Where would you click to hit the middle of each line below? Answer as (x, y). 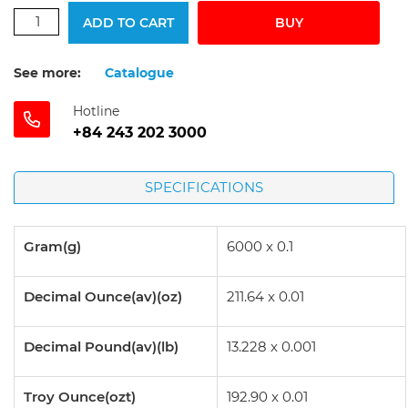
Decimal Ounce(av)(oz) (103, 296)
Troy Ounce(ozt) (80, 397)
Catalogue (139, 73)
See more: (47, 73)
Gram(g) (52, 246)
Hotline (96, 111)
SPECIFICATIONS (204, 187)
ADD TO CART (128, 23)
